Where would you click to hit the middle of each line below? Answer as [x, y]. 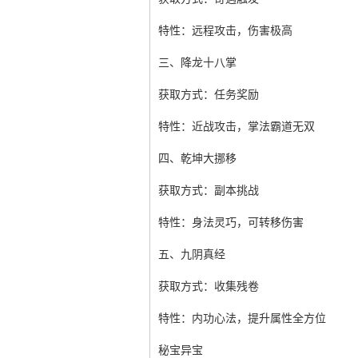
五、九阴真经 [192, 255]
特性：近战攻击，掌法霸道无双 [237, 127]
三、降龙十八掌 [197, 63]
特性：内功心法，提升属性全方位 [242, 318]
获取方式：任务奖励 [209, 95]
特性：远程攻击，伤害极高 [225, 31]
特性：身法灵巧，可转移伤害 [231, 223]
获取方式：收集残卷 [209, 286]
